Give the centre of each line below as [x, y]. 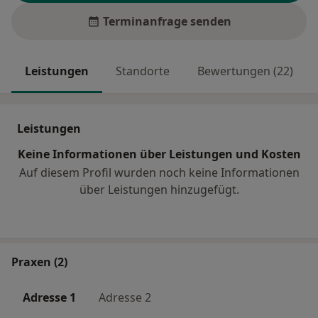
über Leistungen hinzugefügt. [159, 190]
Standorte [143, 71]
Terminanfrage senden [167, 22]
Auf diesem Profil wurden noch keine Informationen [159, 173]
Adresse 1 [49, 298]
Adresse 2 [125, 298]
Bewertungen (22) [245, 71]
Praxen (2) [39, 262]
